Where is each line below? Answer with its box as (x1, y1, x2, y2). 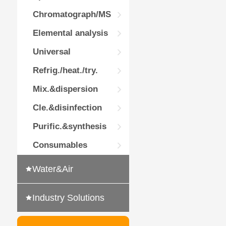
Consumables (32, 140, 87, 150)
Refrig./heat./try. (32, 66, 98, 75)
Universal (32, 47, 71, 56)
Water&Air (32, 164, 73, 174)
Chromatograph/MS (32, 10, 111, 19)
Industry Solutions (32, 193, 104, 203)
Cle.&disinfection (32, 103, 102, 112)
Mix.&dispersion (32, 84, 98, 94)
